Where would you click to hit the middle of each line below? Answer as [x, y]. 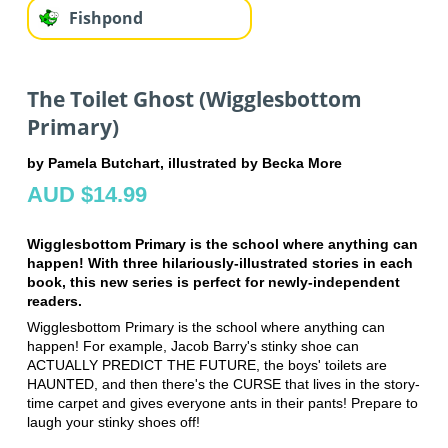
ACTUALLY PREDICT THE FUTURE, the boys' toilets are [206, 364]
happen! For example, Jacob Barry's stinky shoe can [192, 345]
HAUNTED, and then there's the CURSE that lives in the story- [223, 383]
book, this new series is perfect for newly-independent [213, 281]
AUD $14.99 [86, 194]
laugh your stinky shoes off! [113, 421]
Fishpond [105, 18]
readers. [54, 300]
